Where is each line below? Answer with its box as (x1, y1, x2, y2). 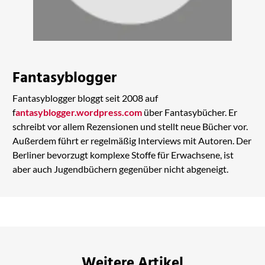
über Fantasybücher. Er (141, 106, 237, 118)
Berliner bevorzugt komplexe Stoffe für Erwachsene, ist (12, 148, 234, 160)
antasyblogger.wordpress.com (15, 106, 142, 118)
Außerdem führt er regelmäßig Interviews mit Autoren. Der (12, 134, 251, 146)
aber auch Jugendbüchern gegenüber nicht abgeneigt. (12, 163, 228, 174)
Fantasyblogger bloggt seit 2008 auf (12, 92, 158, 104)
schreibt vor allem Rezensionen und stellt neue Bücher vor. (12, 120, 248, 132)
